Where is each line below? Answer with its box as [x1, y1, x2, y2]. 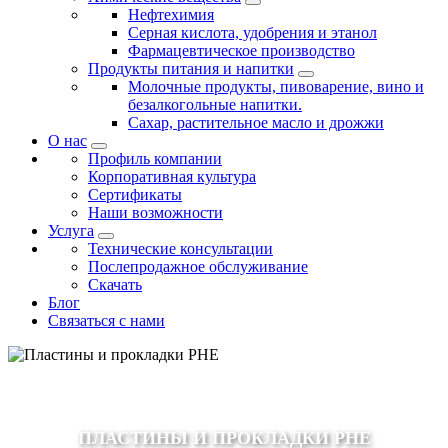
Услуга [48, 222, 94, 240]
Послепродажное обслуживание [88, 258, 308, 276]
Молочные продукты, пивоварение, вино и [128, 78, 424, 96]
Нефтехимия [128, 6, 214, 24]
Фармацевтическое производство [128, 42, 355, 60]
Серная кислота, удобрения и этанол [128, 24, 377, 42]
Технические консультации [88, 240, 273, 258]
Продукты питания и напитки [88, 60, 294, 78]
